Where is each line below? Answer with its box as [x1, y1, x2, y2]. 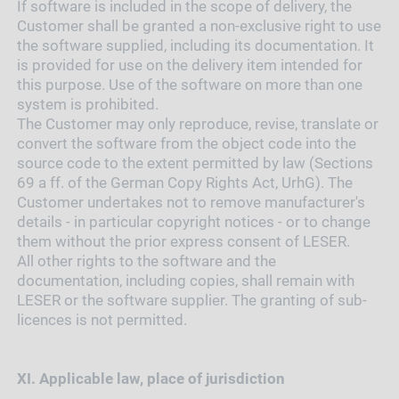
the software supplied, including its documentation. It [16, 37, 374, 55]
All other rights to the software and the [16, 252, 276, 271]
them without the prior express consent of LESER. [16, 232, 350, 251]
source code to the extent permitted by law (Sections [16, 154, 373, 173]
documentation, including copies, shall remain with [16, 272, 354, 290]
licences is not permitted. [16, 311, 187, 330]
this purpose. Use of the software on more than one [16, 76, 362, 94]
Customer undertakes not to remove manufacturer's [16, 193, 365, 212]
